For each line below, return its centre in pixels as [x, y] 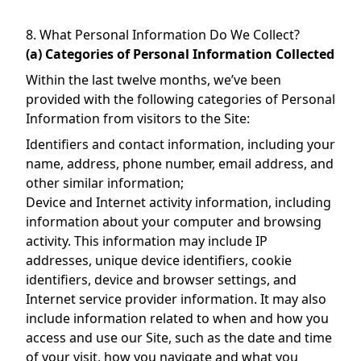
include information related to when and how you [177, 318]
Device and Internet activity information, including [178, 202]
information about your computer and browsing [174, 222]
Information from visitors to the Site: [138, 118]
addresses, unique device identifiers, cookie [159, 260]
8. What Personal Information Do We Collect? [163, 35]
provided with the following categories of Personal [180, 99]
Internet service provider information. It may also [176, 299]
